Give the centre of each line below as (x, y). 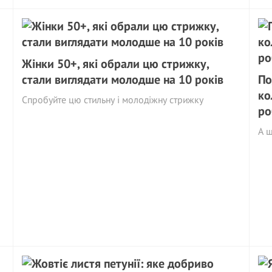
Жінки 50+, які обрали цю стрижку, (116, 64)
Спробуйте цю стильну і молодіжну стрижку (113, 100)
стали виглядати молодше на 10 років (123, 80)
